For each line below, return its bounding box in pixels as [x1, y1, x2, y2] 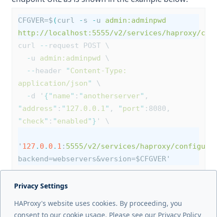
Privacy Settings [14, 181, 68, 190]
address [22, 104, 53, 113]
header [35, 66, 66, 75]
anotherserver [83, 92, 140, 100]
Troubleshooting [22, 202, 90, 214]
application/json [18, 79, 88, 88]
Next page [22, 191, 49, 199]
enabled [57, 117, 88, 125]
